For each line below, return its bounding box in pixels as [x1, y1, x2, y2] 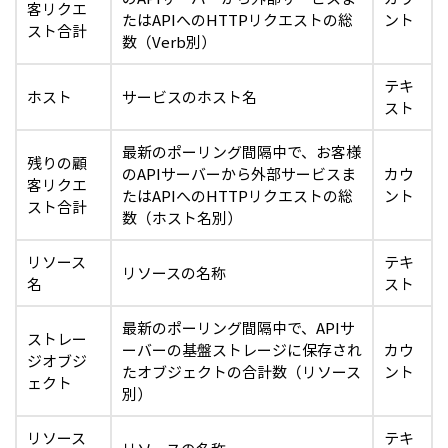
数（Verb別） [122, 31, 216, 53]
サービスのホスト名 [122, 86, 257, 108]
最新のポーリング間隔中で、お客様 [122, 141, 361, 163]
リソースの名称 [122, 262, 226, 284]
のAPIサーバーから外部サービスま [122, 163, 356, 185]
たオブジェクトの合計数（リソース [122, 361, 361, 383]
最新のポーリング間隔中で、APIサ [122, 317, 355, 339]
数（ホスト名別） [122, 207, 242, 229]
